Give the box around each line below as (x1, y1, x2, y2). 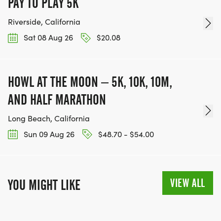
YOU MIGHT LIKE (8, 176, 80, 193)
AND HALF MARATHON (8, 91, 106, 108)
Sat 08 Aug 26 (22, 32, 73, 43)
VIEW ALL (170, 176, 205, 190)
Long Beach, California (8, 112, 90, 123)
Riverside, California (8, 16, 80, 27)
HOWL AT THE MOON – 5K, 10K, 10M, (8, 73, 172, 90)
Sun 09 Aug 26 (22, 128, 74, 139)
